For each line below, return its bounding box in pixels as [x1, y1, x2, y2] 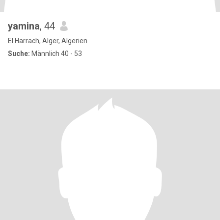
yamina [8, 20, 40, 32]
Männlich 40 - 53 [30, 50, 82, 57]
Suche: [8, 50, 30, 57]
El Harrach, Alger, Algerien [8, 37, 87, 45]
